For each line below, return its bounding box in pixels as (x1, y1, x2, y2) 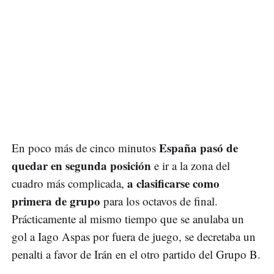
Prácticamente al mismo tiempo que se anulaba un (12, 210, 244, 226)
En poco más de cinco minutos (12, 139, 159, 155)
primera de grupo (12, 192, 100, 209)
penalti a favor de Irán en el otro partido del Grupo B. (12, 246, 261, 262)
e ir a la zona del (151, 157, 230, 173)
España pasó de (159, 139, 238, 156)
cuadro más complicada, (12, 175, 127, 191)
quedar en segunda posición (12, 157, 151, 174)
